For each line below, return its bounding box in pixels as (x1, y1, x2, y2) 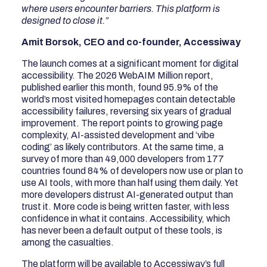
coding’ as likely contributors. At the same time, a (21, 141, 224, 152)
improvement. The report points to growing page (21, 117, 223, 128)
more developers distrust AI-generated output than (21, 189, 234, 200)
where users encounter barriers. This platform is (21, 3, 221, 14)
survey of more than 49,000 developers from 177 (21, 153, 225, 164)
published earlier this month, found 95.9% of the (21, 82, 219, 92)
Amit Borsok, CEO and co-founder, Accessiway (21, 36, 241, 47)
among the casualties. (21, 237, 114, 247)
